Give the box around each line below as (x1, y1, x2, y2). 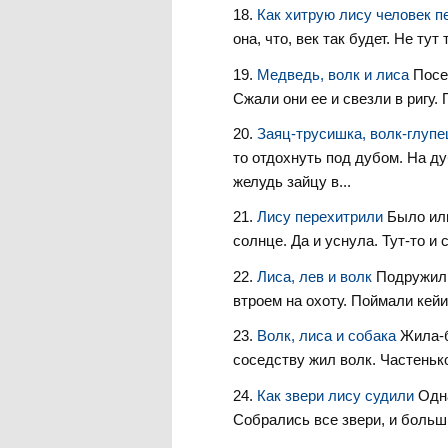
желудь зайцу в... (232, 173, 351, 191)
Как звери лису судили (256, 386, 418, 404)
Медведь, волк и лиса (256, 65, 413, 83)
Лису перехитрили (256, 208, 387, 226)
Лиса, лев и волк (256, 267, 376, 285)
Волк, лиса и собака (256, 327, 400, 345)
